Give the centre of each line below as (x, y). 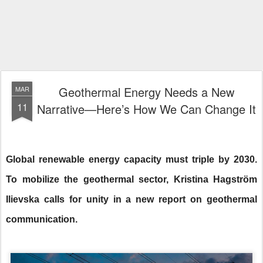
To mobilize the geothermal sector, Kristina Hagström (131, 180)
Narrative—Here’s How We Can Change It (146, 109)
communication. (42, 220)
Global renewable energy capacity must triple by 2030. (131, 160)
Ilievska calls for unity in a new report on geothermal (131, 200)
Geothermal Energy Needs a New (146, 92)
